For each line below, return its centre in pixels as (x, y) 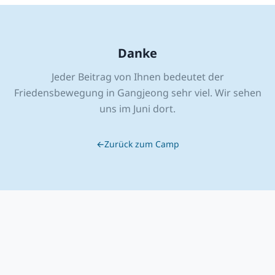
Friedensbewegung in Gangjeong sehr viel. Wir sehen (137, 93)
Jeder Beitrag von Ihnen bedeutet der (137, 77)
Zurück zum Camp (141, 144)
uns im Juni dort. (137, 109)
